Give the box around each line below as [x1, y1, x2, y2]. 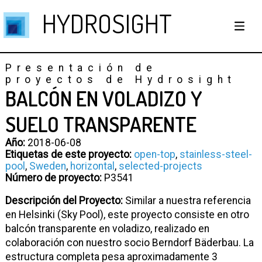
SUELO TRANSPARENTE [5, 111, 196, 137]
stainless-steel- [179, 148, 252, 160]
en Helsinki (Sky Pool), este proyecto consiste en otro [5, 209, 249, 221]
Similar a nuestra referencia [122, 195, 251, 207]
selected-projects [118, 160, 202, 172]
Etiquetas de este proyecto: [5, 148, 132, 160]
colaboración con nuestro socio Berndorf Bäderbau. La [5, 237, 254, 249]
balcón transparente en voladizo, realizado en [5, 223, 209, 235]
